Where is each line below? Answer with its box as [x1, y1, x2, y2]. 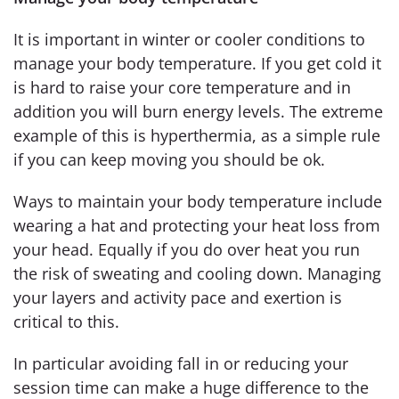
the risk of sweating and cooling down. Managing [13, 262, 381, 284]
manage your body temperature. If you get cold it [13, 52, 381, 74]
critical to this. [13, 310, 119, 332]
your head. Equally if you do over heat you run [13, 238, 360, 260]
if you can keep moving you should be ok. [13, 148, 325, 170]
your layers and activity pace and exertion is [13, 286, 342, 308]
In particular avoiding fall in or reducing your [13, 352, 348, 374]
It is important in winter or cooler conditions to [13, 28, 365, 50]
